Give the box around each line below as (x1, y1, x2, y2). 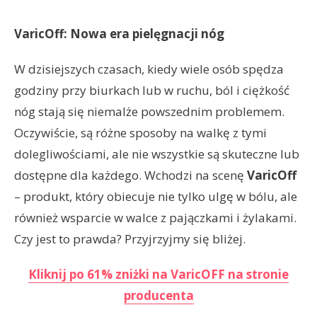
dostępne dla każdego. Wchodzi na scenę (14, 167, 247, 184)
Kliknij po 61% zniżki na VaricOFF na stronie (28, 266, 289, 283)
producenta (123, 287, 194, 304)
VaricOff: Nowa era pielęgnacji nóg (14, 25, 224, 42)
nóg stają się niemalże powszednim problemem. (14, 103, 284, 120)
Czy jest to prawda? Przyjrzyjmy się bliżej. (14, 231, 246, 248)
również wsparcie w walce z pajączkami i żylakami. (14, 209, 296, 226)
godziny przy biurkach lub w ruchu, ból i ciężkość (14, 82, 289, 99)
